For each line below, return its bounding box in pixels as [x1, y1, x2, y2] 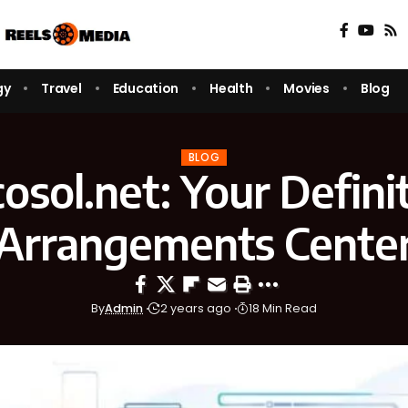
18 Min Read [249, 301, 317, 317]
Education [112, 78, 179, 97]
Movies [283, 78, 330, 97]
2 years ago [160, 301, 231, 317]
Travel [41, 78, 82, 97]
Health [209, 78, 253, 97]
